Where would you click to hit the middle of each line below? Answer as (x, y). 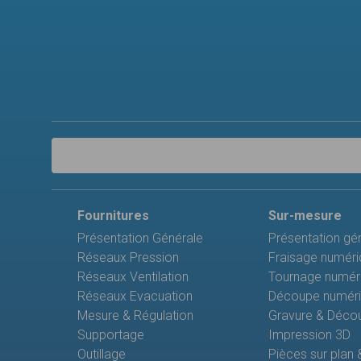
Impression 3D (309, 335)
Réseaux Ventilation (133, 277)
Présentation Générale (140, 239)
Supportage (111, 335)
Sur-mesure (305, 216)
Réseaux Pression (128, 258)
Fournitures (113, 216)
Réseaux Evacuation (135, 297)
